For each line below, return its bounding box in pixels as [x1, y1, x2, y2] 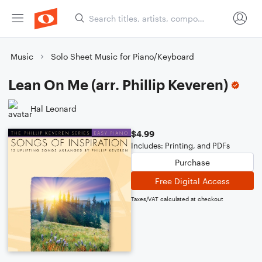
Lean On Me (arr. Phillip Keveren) [8, 76, 228, 93]
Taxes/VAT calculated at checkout [131, 195, 223, 202]
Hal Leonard [30, 103, 77, 113]
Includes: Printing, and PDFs [131, 141, 230, 150]
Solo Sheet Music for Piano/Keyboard [51, 51, 194, 61]
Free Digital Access [155, 175, 230, 186]
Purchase [175, 157, 210, 167]
